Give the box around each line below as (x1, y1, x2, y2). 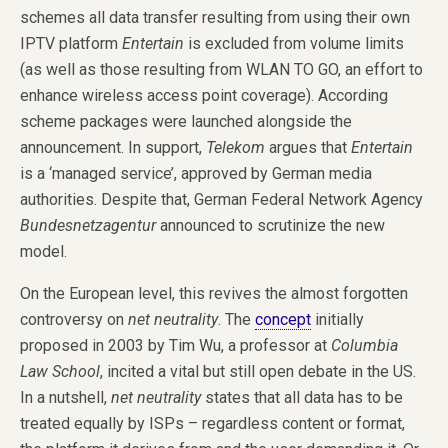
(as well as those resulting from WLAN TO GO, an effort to (20, 59, 423, 79)
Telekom (206, 137, 265, 157)
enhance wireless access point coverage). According (20, 85, 388, 105)
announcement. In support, (20, 137, 206, 157)
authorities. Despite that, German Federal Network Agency (20, 189, 423, 209)
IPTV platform (20, 33, 122, 53)
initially (311, 309, 364, 329)
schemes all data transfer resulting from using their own (20, 7, 410, 27)
